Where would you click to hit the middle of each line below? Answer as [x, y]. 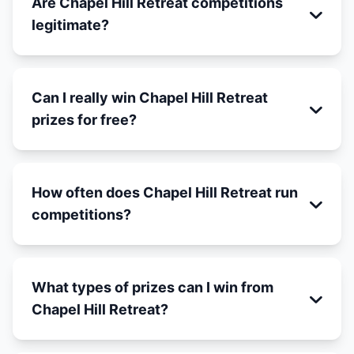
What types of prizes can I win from [153, 287]
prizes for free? [84, 120]
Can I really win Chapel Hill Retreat [150, 98]
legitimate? [70, 25]
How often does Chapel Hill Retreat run [165, 192]
